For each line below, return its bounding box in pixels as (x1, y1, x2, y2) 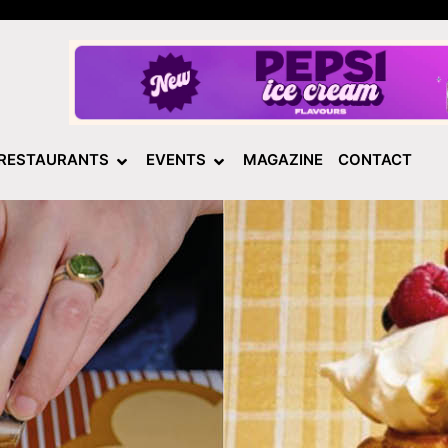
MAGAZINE (243, 150, 323, 170)
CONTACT (338, 150, 412, 170)
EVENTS (146, 150, 206, 170)
